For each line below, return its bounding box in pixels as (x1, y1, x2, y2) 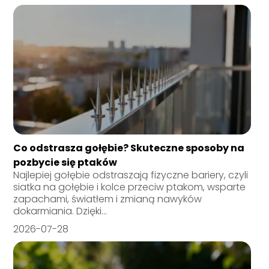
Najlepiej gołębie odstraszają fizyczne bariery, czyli (13, 168, 249, 183)
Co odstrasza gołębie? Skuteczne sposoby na (13, 141, 245, 156)
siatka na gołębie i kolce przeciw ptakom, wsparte (13, 180, 246, 195)
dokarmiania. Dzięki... (13, 204, 107, 219)
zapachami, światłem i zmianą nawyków (13, 192, 202, 207)
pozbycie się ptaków (13, 156, 118, 170)
